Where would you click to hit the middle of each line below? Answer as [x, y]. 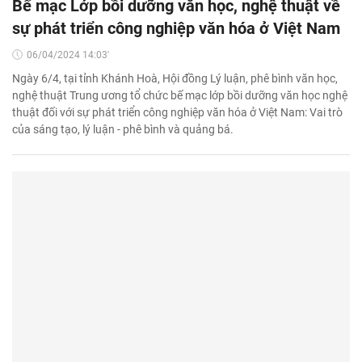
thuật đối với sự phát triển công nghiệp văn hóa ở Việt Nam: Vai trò [177, 112]
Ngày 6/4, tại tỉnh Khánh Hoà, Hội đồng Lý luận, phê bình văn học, [175, 78]
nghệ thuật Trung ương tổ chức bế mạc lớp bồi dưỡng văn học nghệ [180, 95]
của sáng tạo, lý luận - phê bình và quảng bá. [123, 129]
